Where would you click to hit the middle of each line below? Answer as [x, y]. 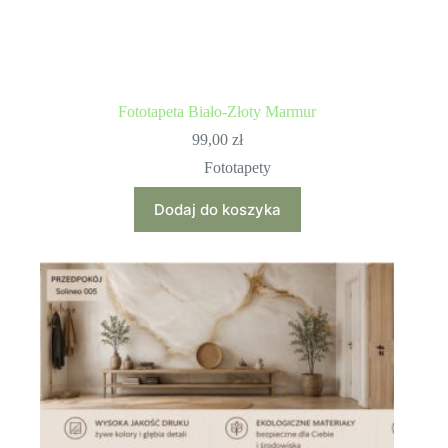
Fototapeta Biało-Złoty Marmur [217, 112]
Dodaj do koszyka [217, 210]
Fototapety [237, 168]
